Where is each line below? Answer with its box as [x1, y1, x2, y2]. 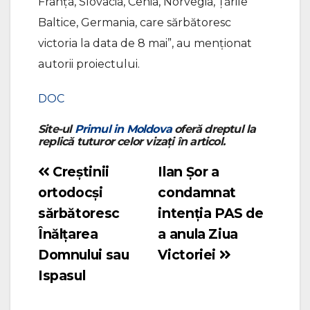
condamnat [158, 183, 236, 201]
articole [37, 219, 82, 235]
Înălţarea [38, 225, 98, 242]
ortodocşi [38, 183, 103, 201]
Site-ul [38, 122, 75, 136]
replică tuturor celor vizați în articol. [38, 134, 225, 148]
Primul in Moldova [74, 122, 172, 136]
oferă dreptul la [172, 122, 256, 136]
